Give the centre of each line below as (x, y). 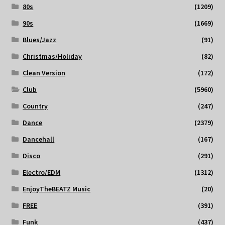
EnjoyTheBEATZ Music (57, 189)
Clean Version (44, 73)
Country (35, 106)
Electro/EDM (42, 173)
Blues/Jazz (40, 40)
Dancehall (39, 139)
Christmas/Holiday (52, 57)
